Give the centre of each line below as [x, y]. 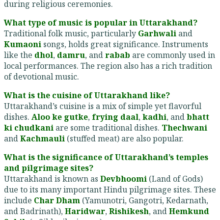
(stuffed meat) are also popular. [124, 139]
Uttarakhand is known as [52, 179]
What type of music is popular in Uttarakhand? [101, 23]
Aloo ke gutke [60, 117]
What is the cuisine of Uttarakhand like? [87, 96]
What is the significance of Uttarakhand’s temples [106, 157]
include [19, 201]
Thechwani [184, 128]
